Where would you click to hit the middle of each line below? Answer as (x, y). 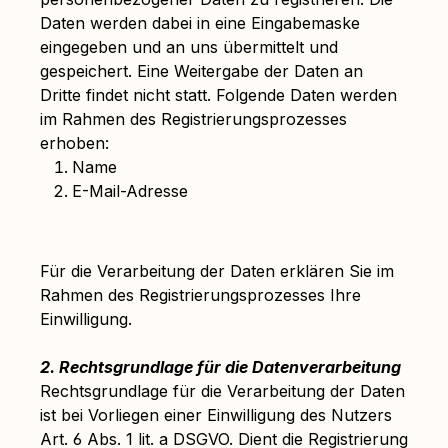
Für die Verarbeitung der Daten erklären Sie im (217, 271)
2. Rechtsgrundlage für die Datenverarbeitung (220, 367)
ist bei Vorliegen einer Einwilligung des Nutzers (216, 415)
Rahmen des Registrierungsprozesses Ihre (200, 295)
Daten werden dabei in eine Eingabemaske (200, 23)
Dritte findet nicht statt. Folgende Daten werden (218, 95)
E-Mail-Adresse (130, 191)
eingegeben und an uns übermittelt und (189, 47)
